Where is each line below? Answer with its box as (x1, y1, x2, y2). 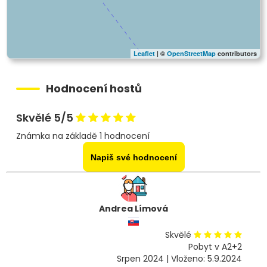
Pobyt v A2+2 (188, 240, 242, 253)
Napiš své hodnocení (90, 152, 177, 162)
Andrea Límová (99, 202, 168, 215)
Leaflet (133, 49, 156, 58)
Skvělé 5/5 (15, 110, 76, 126)
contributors (216, 49, 257, 58)
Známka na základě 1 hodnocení (15, 129, 150, 142)
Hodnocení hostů (45, 81, 142, 97)
